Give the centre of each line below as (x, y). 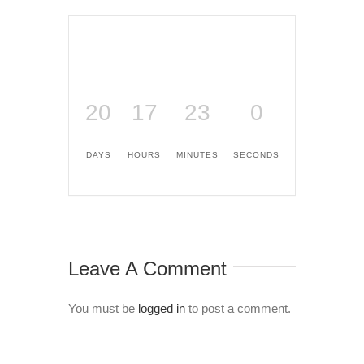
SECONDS (256, 154)
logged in (162, 308)
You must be (103, 308)
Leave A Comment (147, 268)
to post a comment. (238, 308)
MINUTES (197, 154)
